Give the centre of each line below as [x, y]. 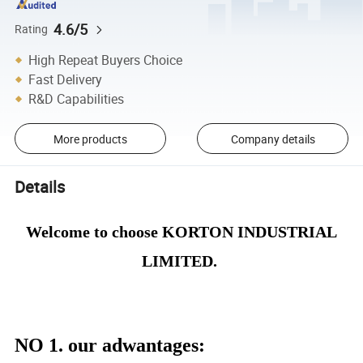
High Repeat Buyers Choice [106, 60]
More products [90, 139]
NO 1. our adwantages [107, 345]
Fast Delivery [66, 79]
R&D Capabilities [77, 98]
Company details [273, 139]
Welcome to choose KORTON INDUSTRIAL [181, 231]
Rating [32, 29]
